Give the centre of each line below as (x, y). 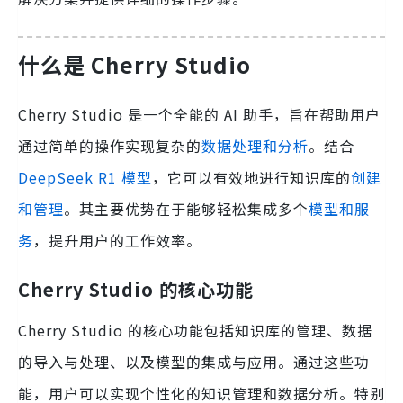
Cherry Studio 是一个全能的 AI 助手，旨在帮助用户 (199, 115)
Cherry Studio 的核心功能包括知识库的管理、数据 (195, 331)
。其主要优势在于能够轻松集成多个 (186, 209)
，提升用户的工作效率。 (117, 241)
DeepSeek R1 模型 (85, 178)
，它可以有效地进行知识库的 (251, 178)
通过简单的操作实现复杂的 (110, 146)
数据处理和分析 (255, 146)
